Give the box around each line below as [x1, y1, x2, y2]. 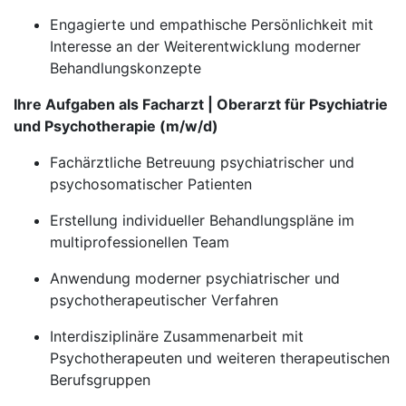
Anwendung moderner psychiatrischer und [50, 269, 340, 287]
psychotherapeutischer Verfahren [50, 291, 278, 309]
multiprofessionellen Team [50, 233, 229, 251]
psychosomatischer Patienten [50, 175, 252, 193]
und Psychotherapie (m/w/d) [14, 117, 218, 135]
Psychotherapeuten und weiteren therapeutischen [50, 349, 390, 367]
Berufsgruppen [50, 371, 150, 389]
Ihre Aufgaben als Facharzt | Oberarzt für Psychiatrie [14, 95, 388, 113]
